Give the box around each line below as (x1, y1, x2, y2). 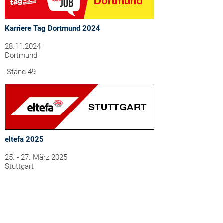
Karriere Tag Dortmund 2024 (5, 24, 100, 33)
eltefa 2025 (5, 135, 44, 144)
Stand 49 (5, 67, 36, 76)
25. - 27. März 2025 (5, 153, 67, 162)
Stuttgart (5, 162, 34, 171)
